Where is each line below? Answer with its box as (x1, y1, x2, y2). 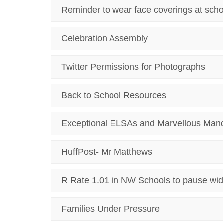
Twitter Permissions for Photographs (61, 62, 205, 72)
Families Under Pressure (61, 204, 160, 214)
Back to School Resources (61, 90, 166, 100)
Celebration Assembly (61, 33, 148, 43)
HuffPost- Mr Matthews (61, 147, 152, 157)
